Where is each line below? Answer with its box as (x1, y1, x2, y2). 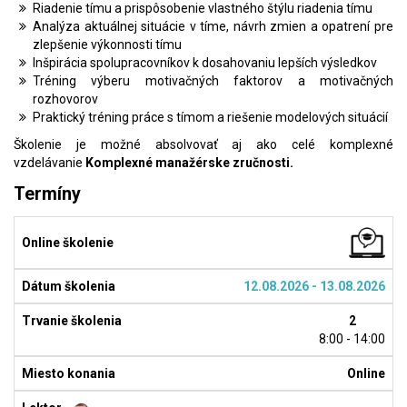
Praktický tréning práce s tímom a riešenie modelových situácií (33, 110, 388, 125)
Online (347, 365, 385, 381)
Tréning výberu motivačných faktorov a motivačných (33, 74, 393, 89)
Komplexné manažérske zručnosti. (85, 155, 293, 171)
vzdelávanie (14, 155, 85, 171)
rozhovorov (33, 92, 98, 107)
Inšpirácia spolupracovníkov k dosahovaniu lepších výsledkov (33, 55, 377, 71)
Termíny (14, 184, 81, 205)
